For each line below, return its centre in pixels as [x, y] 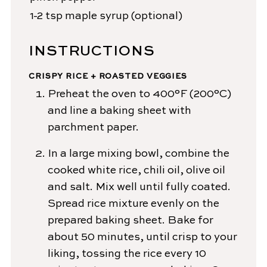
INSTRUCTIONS [91, 52]
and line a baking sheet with [119, 111]
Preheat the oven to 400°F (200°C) [139, 94]
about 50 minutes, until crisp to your [142, 237]
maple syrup [97, 16]
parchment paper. [93, 128]
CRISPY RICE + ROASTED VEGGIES [108, 77]
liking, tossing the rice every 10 [127, 254]
